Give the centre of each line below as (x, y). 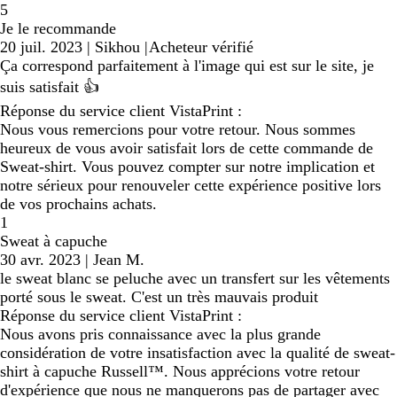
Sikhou (117, 47)
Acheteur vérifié (201, 47)
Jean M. (119, 260)
